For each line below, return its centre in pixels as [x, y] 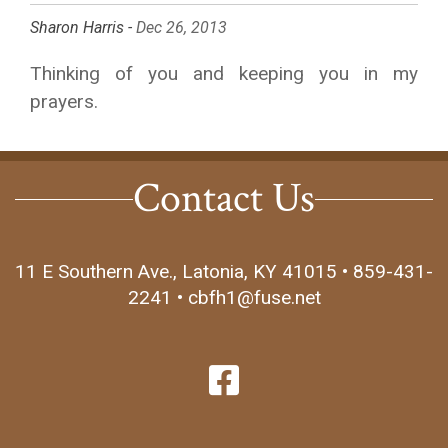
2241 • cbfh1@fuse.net [224, 298]
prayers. [64, 101]
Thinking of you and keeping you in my [224, 73]
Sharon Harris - [83, 27]
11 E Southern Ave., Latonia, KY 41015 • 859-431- [224, 272]
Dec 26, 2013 [181, 27]
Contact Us [224, 199]
